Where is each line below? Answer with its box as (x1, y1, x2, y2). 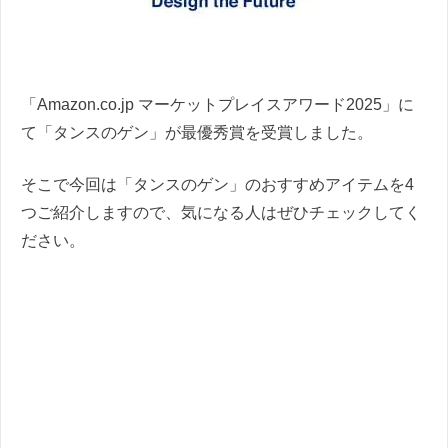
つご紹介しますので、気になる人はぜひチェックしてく (21, 203, 421, 221)
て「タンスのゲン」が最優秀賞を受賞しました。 (21, 123, 373, 141)
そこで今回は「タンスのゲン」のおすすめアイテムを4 (21, 175, 414, 193)
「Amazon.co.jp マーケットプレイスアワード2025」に (21, 95, 414, 113)
